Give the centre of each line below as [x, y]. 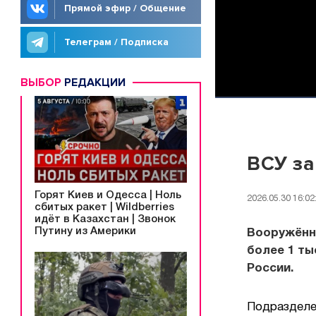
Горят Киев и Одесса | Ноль [108, 195]
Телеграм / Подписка [116, 42]
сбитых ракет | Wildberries [104, 207]
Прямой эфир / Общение [125, 8]
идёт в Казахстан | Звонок [105, 219]
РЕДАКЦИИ [93, 83]
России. [270, 268]
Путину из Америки [85, 231]
